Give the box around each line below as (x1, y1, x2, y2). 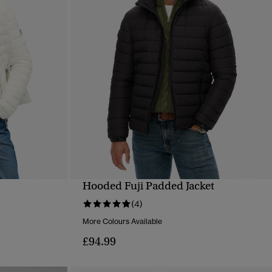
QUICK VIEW (146, 189, 195, 199)
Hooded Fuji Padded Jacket (82, 179, 214, 193)
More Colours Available (82, 217, 162, 226)
